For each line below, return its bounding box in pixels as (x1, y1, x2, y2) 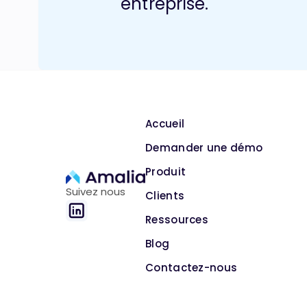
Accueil (145, 116, 185, 131)
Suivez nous (66, 184, 126, 199)
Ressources (145, 212, 208, 227)
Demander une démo (145, 140, 263, 155)
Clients (145, 188, 185, 203)
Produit (145, 164, 186, 179)
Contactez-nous (145, 260, 238, 275)
